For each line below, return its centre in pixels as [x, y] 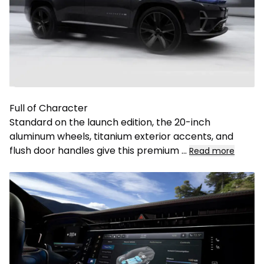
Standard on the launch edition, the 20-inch [110, 122]
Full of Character [49, 108]
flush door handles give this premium [95, 150]
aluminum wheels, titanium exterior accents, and [121, 136]
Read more [212, 151]
